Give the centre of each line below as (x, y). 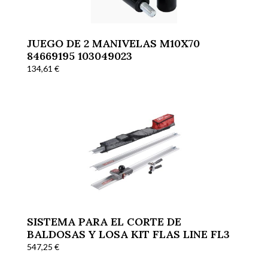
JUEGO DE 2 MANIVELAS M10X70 (113, 43)
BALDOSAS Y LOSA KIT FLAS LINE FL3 (128, 234)
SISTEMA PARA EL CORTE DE (104, 221)
